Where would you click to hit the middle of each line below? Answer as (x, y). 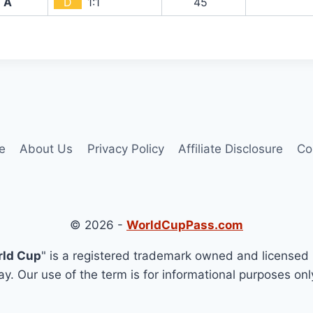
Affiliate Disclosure (230, 149)
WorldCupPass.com (185, 225)
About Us (46, 149)
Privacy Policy (125, 149)
